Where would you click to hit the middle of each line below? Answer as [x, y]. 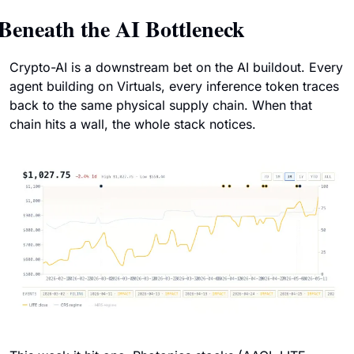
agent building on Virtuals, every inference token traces [174, 87]
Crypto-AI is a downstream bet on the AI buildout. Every [176, 68]
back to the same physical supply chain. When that [161, 105]
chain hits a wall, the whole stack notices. [133, 124]
